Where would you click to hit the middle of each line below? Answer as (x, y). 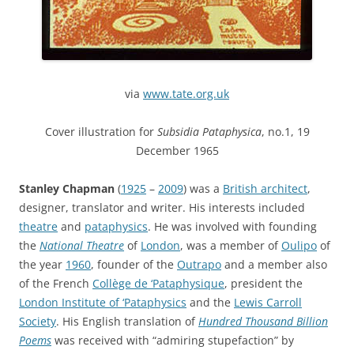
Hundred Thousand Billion (263, 321)
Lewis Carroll (268, 302)
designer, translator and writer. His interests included (162, 207)
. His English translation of (127, 321)
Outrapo (199, 264)
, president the (264, 283)
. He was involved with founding (232, 226)
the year (42, 264)
